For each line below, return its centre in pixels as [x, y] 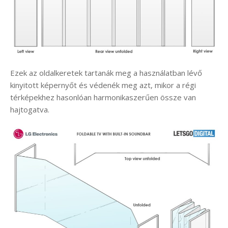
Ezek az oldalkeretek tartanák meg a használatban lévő [106, 73]
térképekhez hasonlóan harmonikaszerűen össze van [103, 97]
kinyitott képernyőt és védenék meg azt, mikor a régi [103, 85]
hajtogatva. [30, 110]
